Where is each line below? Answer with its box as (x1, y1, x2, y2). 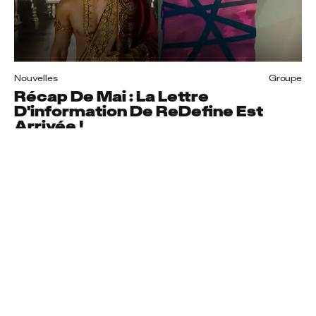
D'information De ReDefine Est (14, 100, 263, 121)
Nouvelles (14, 72, 58, 84)
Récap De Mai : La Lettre (14, 85, 209, 107)
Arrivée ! (14, 115, 84, 136)
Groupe (268, 72, 302, 84)
